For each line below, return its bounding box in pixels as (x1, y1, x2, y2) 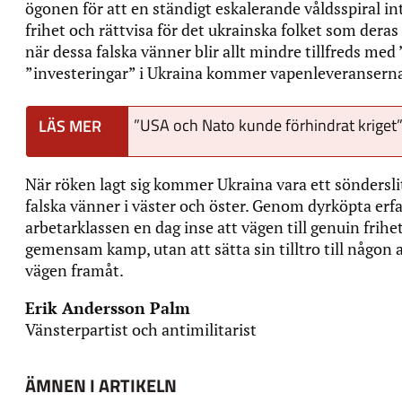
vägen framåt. (25, 258, 124, 281)
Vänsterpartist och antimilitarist (25, 318, 257, 340)
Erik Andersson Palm (25, 296, 190, 319)
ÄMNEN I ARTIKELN (25, 371, 177, 399)
